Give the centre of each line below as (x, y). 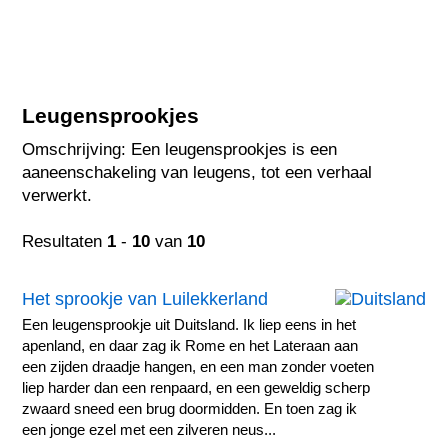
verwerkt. (57, 196)
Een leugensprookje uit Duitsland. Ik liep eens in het (189, 324)
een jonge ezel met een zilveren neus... (149, 429)
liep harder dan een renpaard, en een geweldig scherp (196, 387)
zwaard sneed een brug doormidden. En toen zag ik (190, 408)
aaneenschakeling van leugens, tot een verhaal (197, 173)
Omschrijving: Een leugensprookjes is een (180, 150)
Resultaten (65, 242)
